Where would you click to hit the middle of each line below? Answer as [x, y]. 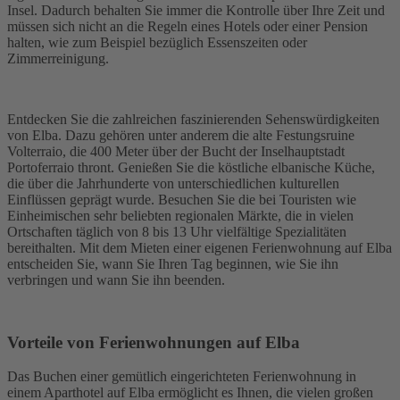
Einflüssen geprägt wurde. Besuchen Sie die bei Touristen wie [182, 199]
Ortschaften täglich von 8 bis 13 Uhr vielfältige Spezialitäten [177, 231]
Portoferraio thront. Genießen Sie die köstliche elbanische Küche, [191, 167]
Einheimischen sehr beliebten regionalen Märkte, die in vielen [180, 215]
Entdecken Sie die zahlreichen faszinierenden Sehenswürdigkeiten [193, 119]
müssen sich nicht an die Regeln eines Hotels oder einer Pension [187, 26]
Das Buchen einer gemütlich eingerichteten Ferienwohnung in [182, 377]
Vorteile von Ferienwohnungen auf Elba [154, 342]
